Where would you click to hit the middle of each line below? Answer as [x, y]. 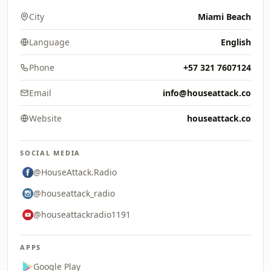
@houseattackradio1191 [82, 214]
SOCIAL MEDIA [51, 153]
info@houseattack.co [207, 93]
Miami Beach [224, 17]
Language [49, 42]
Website [45, 118]
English [236, 42]
